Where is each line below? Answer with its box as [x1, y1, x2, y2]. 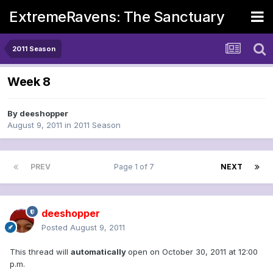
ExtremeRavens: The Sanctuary [9, 7, 224, 26]
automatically [71, 247, 128, 257]
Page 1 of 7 [113, 162, 158, 172]
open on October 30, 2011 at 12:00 [128, 247, 258, 257]
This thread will [10, 247, 71, 257]
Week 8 [7, 74, 51, 90]
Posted [41, 222, 70, 233]
